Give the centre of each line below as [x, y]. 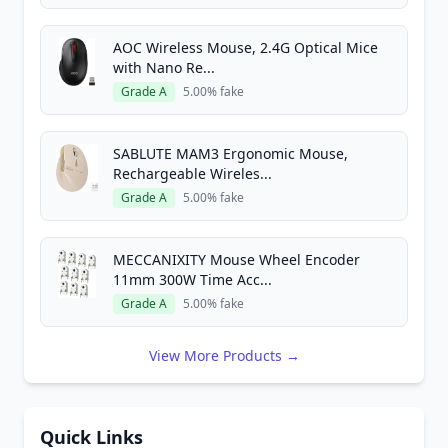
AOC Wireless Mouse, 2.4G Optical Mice [245, 47]
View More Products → [224, 355]
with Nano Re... [164, 67]
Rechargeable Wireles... [192, 173]
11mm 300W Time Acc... [192, 279]
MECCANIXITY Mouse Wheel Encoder [236, 259]
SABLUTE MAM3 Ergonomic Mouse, [230, 153]
